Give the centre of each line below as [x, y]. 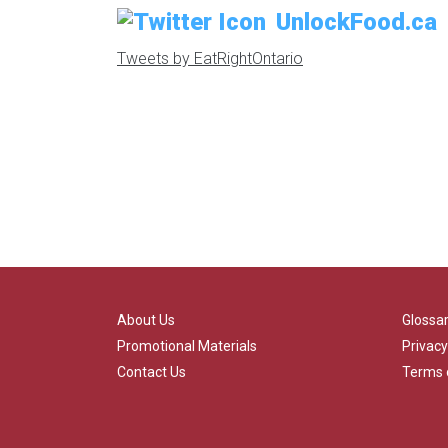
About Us [146, 320]
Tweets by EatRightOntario [210, 58]
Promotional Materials [187, 346]
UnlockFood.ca [356, 22]
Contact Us [151, 372]
